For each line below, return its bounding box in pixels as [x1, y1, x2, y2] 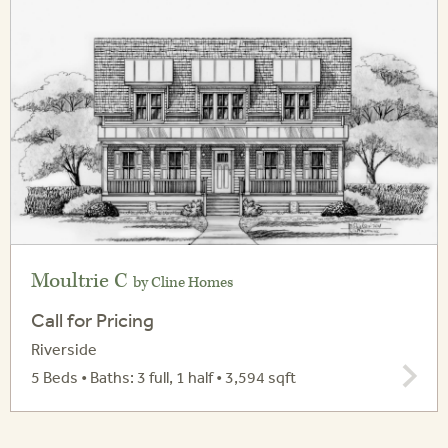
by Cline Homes [133, 273, 233, 293]
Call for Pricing [31, 308, 154, 332]
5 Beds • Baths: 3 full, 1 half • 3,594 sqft [31, 367, 296, 388]
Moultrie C [31, 268, 133, 295]
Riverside [31, 339, 97, 360]
